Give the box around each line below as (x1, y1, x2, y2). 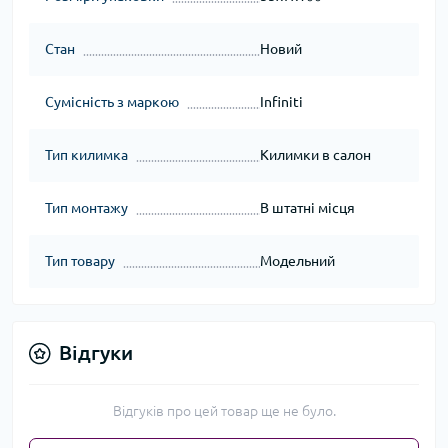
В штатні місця (259, 200, 355, 217)
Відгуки (59, 341, 133, 365)
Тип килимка (45, 147, 128, 164)
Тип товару (45, 253, 115, 270)
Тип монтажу (45, 200, 128, 217)
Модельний (259, 253, 335, 270)
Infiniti (259, 94, 303, 111)
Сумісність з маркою (45, 94, 179, 111)
